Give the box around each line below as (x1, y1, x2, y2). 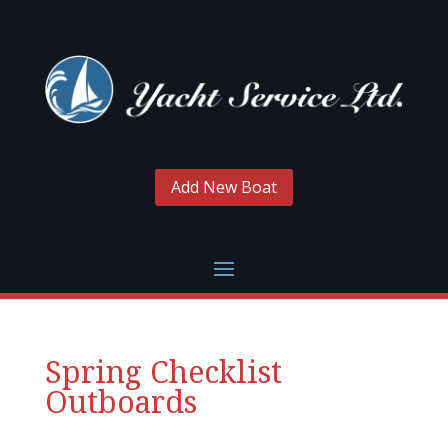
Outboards (44, 380, 197, 422)
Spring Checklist (44, 350, 282, 392)
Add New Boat (170, 175, 277, 198)
